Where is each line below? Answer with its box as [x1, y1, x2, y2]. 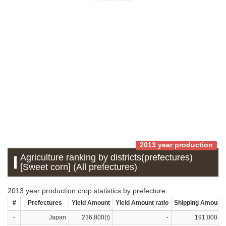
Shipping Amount [174, 199, 223, 206]
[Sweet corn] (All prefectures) [20, 161, 138, 172]
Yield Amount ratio [116, 199, 168, 206]
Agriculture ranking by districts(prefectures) [20, 152, 193, 162]
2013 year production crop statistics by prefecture [8, 186, 165, 195]
